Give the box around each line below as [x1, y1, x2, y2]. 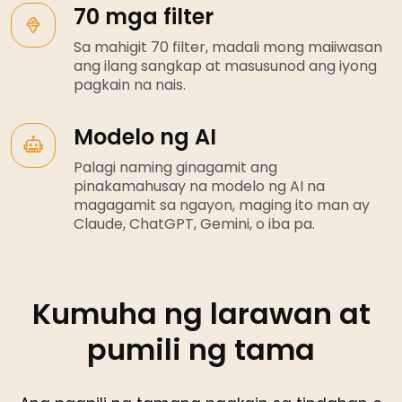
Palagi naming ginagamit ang [74, 156, 277, 178]
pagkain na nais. [74, 74, 186, 95]
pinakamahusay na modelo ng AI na [74, 175, 325, 197]
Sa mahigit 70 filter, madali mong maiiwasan [74, 36, 382, 57]
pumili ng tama [87, 328, 315, 370]
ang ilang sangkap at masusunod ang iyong [74, 55, 377, 76]
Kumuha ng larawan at [31, 293, 371, 334]
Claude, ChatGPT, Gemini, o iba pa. [74, 213, 315, 234]
